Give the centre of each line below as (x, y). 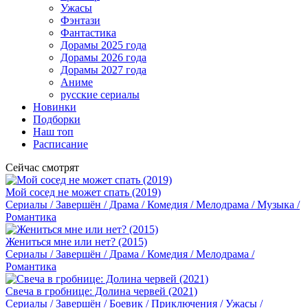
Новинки (55, 107)
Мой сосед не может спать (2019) (83, 192)
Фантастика (88, 33)
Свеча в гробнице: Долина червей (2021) (101, 291)
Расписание (60, 144)
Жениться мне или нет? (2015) (76, 242)
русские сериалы (100, 95)
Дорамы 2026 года (103, 57)
